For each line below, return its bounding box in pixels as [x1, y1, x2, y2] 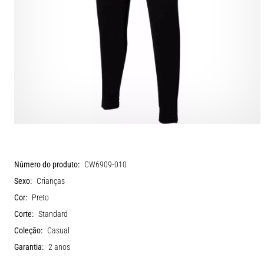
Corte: [14, 209, 34, 219]
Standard [38, 209, 68, 219]
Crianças [37, 176, 65, 186]
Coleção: [14, 225, 42, 236]
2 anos [48, 242, 70, 252]
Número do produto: [14, 159, 80, 170]
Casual [47, 225, 70, 236]
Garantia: [14, 242, 44, 252]
